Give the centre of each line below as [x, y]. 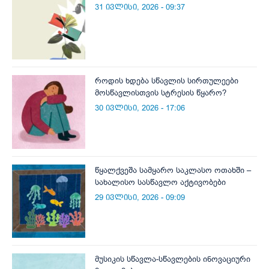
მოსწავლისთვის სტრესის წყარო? [161, 93]
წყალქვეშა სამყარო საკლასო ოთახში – [173, 170]
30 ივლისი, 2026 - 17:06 [140, 108]
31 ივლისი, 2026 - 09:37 [140, 7]
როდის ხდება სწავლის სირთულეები [167, 81]
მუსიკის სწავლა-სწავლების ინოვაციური [173, 259]
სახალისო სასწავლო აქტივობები [161, 182]
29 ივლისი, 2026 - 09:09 [140, 197]
